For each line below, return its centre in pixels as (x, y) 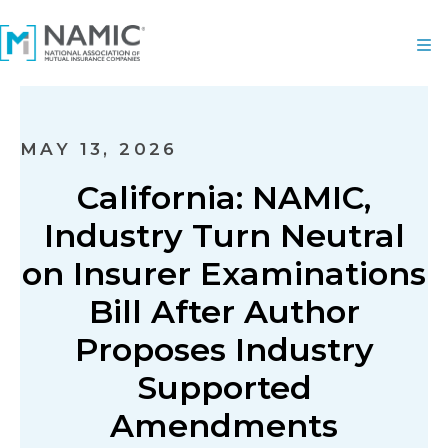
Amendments (224, 425)
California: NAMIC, (224, 197)
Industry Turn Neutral (224, 235)
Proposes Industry (224, 349)
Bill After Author (224, 311)
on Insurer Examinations (224, 273)
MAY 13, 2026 (99, 149)
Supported (224, 387)
